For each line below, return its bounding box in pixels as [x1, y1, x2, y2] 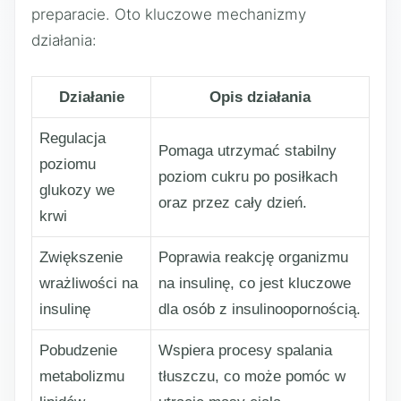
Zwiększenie [39, 249, 123, 266]
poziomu [39, 156, 96, 173]
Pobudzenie [39, 342, 117, 359]
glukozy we [39, 182, 115, 199]
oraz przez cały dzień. [158, 194, 307, 211]
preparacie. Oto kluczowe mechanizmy [31, 4, 306, 23]
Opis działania [209, 89, 311, 106]
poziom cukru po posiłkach [158, 168, 337, 185]
